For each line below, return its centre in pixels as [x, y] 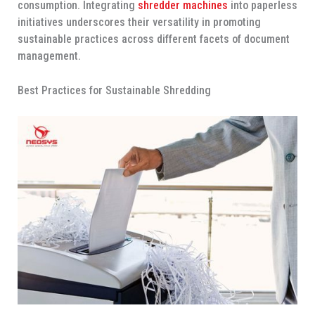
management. [49, 56]
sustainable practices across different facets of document [153, 39]
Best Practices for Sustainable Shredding [114, 91]
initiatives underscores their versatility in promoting [139, 22]
